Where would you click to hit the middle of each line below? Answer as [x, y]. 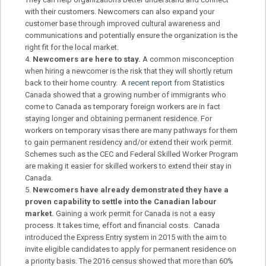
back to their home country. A [77, 83]
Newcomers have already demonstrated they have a [131, 189]
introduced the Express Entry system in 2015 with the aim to [126, 237]
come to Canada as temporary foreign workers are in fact [123, 106]
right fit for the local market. [72, 47]
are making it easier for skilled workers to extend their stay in [129, 166]
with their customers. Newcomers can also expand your [120, 11]
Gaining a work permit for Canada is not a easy [136, 213]
